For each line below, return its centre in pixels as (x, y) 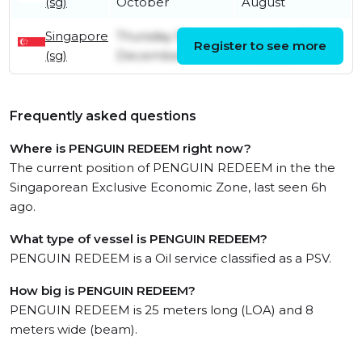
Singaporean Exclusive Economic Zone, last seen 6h (168, 187)
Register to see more (260, 46)
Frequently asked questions (103, 116)
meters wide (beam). (74, 330)
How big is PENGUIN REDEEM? (103, 291)
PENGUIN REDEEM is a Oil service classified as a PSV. (170, 259)
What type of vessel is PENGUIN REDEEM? (139, 239)
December (151, 56)
